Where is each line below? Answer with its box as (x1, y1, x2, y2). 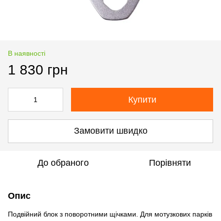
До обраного (37, 157, 89, 168)
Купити (128, 94, 156, 105)
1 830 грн (8, 62, 68, 77)
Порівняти (148, 157, 191, 168)
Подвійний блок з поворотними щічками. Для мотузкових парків (8, 210, 212, 218)
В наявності (8, 49, 45, 57)
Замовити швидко (74, 126, 147, 136)
